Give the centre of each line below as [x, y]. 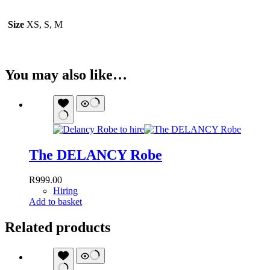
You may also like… [66, 74]
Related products [58, 228]
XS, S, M [45, 24]
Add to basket [55, 202]
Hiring [65, 191]
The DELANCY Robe [96, 155]
